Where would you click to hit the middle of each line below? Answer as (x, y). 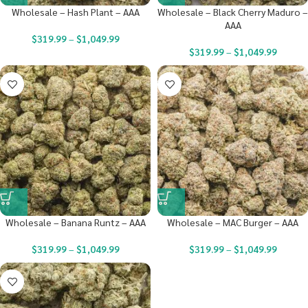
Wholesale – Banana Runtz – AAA (75, 222)
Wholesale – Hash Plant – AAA (75, 12)
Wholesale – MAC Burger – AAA (233, 222)
